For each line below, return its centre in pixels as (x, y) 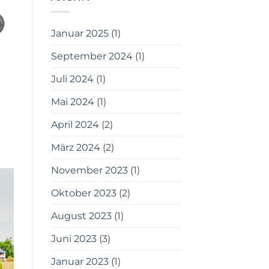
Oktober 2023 (83, 193)
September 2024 (92, 56)
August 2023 (81, 216)
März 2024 (75, 148)
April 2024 (75, 125)
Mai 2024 (72, 102)
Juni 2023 (74, 239)
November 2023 (89, 171)
